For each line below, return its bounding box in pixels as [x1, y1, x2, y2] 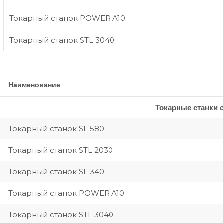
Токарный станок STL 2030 [8, 145, 113, 155]
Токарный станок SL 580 [8, 124, 104, 133]
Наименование [8, 81, 60, 89]
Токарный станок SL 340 [8, 167, 104, 176]
